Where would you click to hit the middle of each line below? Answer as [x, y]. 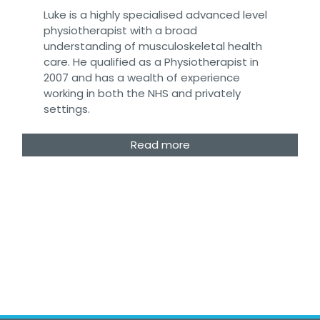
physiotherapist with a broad [120, 30]
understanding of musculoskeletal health [153, 46]
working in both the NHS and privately [142, 93]
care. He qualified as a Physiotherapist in [151, 61]
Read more [160, 144]
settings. [67, 109]
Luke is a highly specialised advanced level [155, 14]
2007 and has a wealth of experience [142, 77]
